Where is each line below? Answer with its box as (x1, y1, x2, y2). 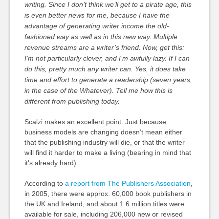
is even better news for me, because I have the (24, 11, 170, 19)
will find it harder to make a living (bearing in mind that (24, 149, 191, 156)
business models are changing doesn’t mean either (24, 128, 182, 136)
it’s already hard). (24, 159, 78, 167)
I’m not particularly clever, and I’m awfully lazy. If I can (24, 54, 190, 62)
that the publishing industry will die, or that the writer (24, 138, 185, 146)
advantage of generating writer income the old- (24, 22, 169, 30)
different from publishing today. (24, 97, 120, 105)
